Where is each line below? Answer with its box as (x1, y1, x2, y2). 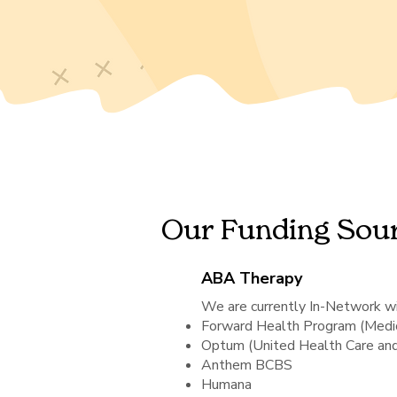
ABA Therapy (201, 268, 302, 289)
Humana (201, 375, 252, 394)
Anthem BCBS (201, 355, 292, 375)
